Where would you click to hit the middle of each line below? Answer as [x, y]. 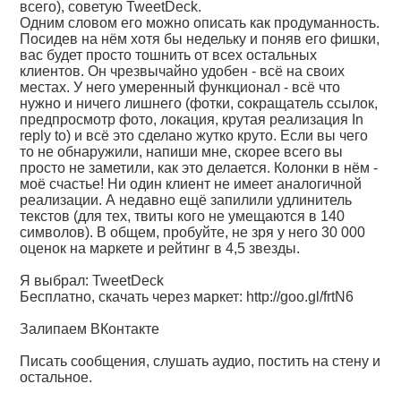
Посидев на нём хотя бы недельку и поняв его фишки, [200, 39]
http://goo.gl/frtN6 [300, 297]
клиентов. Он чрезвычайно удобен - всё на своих [183, 71]
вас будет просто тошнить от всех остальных [169, 55]
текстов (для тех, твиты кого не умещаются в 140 [183, 216]
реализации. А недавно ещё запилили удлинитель [186, 200]
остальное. [56, 377]
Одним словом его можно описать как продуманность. [200, 23]
